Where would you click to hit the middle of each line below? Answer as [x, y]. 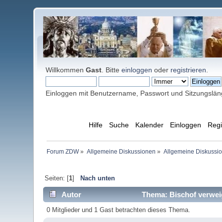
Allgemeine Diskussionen [121, 152]
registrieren [189, 70]
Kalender [149, 125]
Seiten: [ [56, 178]
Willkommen [66, 70]
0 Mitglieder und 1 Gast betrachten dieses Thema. [118, 210]
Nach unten [97, 178]
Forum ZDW [62, 152]
